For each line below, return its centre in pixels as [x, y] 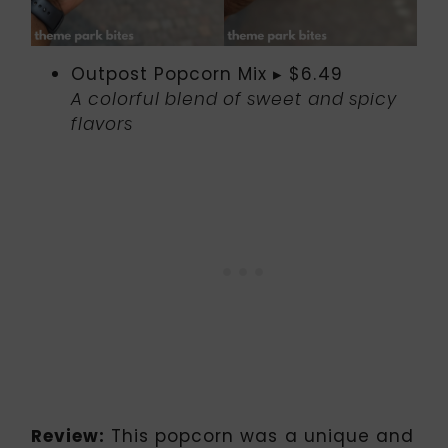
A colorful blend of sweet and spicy [234, 100]
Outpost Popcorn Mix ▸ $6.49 [207, 74]
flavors [102, 125]
